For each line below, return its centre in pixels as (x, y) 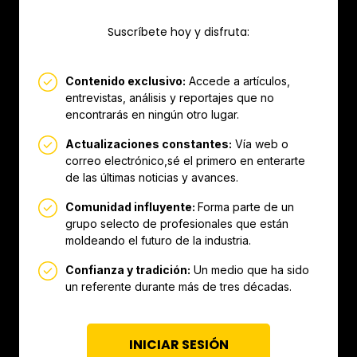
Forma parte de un (246, 207)
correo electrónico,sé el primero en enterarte (185, 161)
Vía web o (260, 144)
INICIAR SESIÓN (178, 345)
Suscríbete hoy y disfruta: (178, 32)
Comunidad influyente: (131, 207)
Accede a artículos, (238, 81)
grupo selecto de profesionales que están (177, 224)
